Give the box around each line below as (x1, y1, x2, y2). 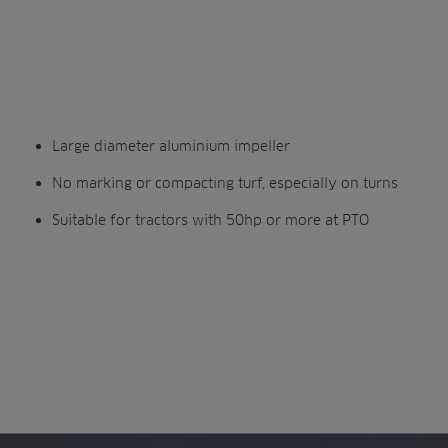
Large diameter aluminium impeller (52, 137, 291, 155)
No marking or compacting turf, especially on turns (52, 174, 399, 192)
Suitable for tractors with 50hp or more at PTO (52, 211, 370, 229)
